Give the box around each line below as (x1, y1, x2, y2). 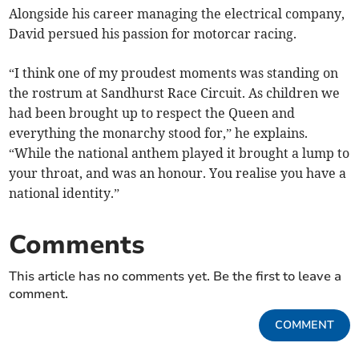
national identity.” (9, 184, 120, 201)
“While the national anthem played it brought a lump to (9, 144, 350, 161)
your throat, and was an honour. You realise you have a (9, 164, 347, 181)
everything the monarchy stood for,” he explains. (9, 124, 309, 141)
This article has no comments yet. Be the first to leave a (9, 267, 342, 285)
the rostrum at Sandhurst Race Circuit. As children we (9, 84, 341, 101)
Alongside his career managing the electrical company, (9, 5, 345, 22)
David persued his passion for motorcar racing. (9, 25, 297, 42)
